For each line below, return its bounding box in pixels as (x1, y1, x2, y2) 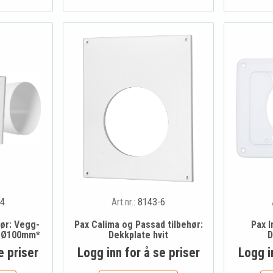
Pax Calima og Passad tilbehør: (74, 218, 203, 230)
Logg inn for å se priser (77, 244, 200, 260)
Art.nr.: (112, 196, 138, 208)
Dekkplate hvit (108, 229, 168, 241)
